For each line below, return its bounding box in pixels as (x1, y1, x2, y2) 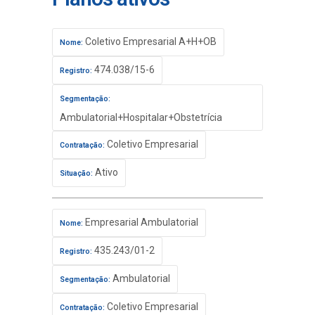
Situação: (60, 169, 93, 178)
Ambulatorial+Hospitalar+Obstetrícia (60, 112, 222, 123)
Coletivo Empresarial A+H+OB (83, 36, 217, 47)
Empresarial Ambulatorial (83, 217, 198, 228)
